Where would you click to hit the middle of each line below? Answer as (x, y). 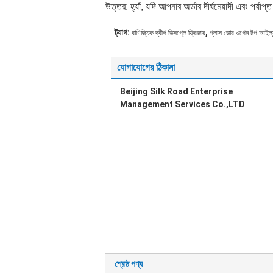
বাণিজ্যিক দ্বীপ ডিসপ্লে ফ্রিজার (168, 33)
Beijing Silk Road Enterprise (176, 91)
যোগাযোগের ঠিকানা (146, 67)
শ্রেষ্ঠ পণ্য (129, 264)
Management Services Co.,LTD (183, 104)
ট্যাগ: (122, 32)
